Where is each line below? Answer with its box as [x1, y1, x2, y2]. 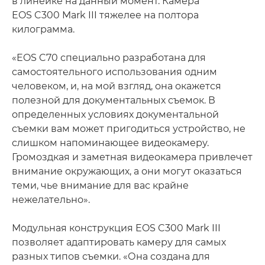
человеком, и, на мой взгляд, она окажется [12, 80, 221, 92]
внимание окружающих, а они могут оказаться [12, 166, 242, 177]
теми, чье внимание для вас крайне [12, 180, 189, 192]
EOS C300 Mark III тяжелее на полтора [12, 9, 199, 21]
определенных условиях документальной [12, 109, 219, 121]
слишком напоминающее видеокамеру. [12, 137, 209, 149]
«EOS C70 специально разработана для [12, 52, 206, 64]
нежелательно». [12, 194, 90, 206]
